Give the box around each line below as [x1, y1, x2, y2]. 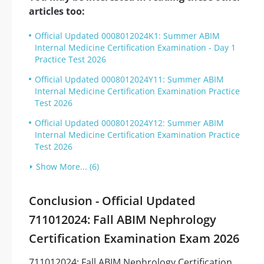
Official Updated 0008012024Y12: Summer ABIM [35, 117, 224, 129]
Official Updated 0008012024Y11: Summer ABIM [35, 74, 224, 85]
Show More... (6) [36, 161, 99, 173]
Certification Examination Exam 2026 [29, 230, 239, 247]
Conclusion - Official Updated [29, 193, 195, 209]
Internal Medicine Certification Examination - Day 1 [35, 42, 236, 54]
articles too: [29, 5, 85, 18]
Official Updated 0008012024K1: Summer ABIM [35, 30, 220, 42]
